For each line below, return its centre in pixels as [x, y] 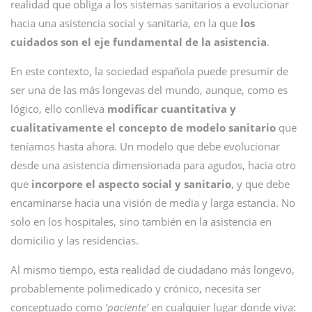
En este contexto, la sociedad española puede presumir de [149, 71]
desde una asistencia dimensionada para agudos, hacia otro [153, 165]
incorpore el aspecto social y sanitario [131, 184]
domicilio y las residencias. [75, 240]
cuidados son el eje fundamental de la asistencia [139, 42]
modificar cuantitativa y [172, 109]
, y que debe [260, 184]
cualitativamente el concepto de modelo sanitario [143, 127]
